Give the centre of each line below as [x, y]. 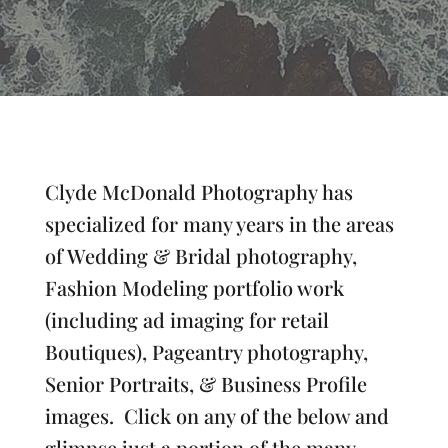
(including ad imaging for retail [186, 320]
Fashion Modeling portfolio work [194, 288]
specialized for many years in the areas [219, 224]
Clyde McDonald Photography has [198, 192]
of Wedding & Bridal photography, [200, 256]
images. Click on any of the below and [216, 416]
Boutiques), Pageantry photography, [206, 352]
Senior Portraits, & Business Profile [205, 384]
